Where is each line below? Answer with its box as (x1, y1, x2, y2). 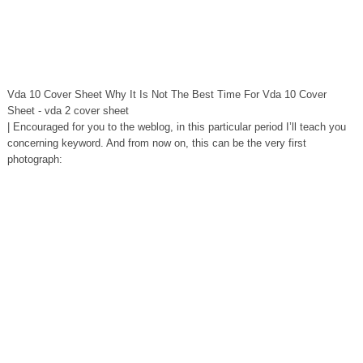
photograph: (6, 153, 62, 165)
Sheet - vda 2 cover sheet (6, 105, 129, 117)
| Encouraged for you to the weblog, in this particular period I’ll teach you (6, 121, 346, 133)
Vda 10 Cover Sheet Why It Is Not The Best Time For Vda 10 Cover (6, 88, 327, 100)
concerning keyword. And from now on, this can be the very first (6, 137, 306, 149)
